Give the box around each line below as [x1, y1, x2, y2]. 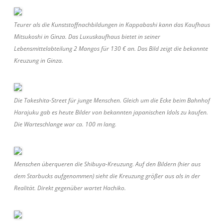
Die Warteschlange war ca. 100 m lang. [14, 119, 116, 128]
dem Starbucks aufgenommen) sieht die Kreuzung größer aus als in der [14, 171, 200, 180]
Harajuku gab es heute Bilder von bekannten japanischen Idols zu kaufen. [14, 108, 208, 116]
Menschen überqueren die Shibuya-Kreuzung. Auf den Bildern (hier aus [14, 159, 201, 168]
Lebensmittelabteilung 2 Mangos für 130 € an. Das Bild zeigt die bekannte [14, 44, 208, 53]
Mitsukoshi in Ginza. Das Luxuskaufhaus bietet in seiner [14, 32, 160, 41]
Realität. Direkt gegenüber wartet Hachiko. [14, 183, 126, 192]
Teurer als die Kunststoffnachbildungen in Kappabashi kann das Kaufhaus [14, 20, 210, 29]
